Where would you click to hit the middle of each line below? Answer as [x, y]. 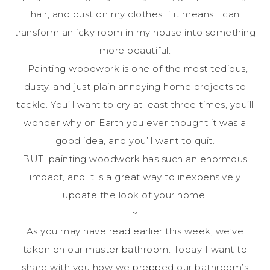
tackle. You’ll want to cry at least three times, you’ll [135, 104]
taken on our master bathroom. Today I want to [135, 249]
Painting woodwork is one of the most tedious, [135, 68]
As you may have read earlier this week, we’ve [135, 231]
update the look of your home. [135, 195]
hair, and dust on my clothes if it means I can [135, 14]
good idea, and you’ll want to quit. [135, 140]
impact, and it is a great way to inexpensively [135, 177]
